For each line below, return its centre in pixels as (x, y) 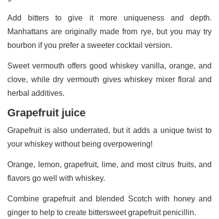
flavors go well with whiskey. (57, 178)
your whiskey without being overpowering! (80, 144)
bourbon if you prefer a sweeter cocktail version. (90, 45)
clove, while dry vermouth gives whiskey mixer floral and (109, 80)
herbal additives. (36, 93)
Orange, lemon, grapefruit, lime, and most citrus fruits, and (109, 165)
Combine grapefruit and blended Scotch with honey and (109, 199)
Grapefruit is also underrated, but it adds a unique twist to (109, 131)
